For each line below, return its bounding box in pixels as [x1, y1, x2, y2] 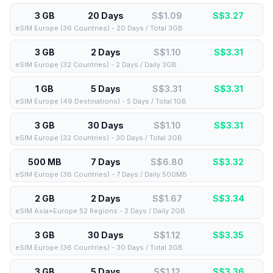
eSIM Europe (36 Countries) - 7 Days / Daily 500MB [15, 170, 187, 179]
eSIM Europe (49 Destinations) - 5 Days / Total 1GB [15, 97, 186, 105]
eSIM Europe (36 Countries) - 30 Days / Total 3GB [15, 243, 183, 252]
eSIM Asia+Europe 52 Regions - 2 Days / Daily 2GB [15, 207, 185, 215]
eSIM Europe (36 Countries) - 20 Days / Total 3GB [15, 24, 183, 32]
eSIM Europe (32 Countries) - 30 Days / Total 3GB [15, 133, 182, 142]
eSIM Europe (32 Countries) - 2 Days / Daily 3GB [15, 60, 177, 69]
